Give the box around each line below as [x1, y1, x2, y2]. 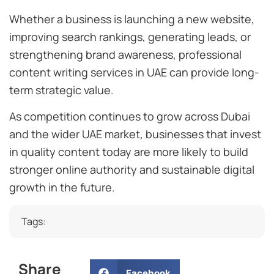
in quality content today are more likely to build [9, 144, 248, 160]
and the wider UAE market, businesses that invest [9, 127, 261, 142]
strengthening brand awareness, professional [9, 46, 242, 62]
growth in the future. [9, 180, 115, 195]
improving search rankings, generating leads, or [9, 29, 251, 44]
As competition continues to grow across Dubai [9, 109, 250, 124]
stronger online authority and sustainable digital [9, 162, 254, 177]
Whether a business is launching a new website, [9, 11, 254, 26]
